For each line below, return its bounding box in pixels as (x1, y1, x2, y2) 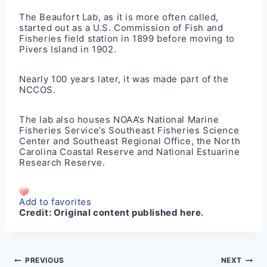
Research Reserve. (19, 156, 105, 168)
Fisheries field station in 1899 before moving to (19, 32, 235, 44)
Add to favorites (19, 195, 92, 207)
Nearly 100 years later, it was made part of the (19, 73, 229, 85)
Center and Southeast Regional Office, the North (19, 135, 241, 147)
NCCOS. (19, 83, 56, 95)
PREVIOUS (25, 256, 64, 265)
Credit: (19, 206, 54, 218)
